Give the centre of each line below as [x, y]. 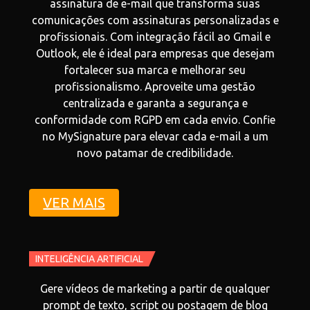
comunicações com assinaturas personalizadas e [155, 20]
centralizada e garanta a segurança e [155, 103]
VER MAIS [74, 202]
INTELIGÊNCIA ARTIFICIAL [89, 259]
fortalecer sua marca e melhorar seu [155, 70]
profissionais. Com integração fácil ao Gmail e [155, 37]
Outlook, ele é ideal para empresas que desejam [155, 53]
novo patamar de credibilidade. [155, 153]
